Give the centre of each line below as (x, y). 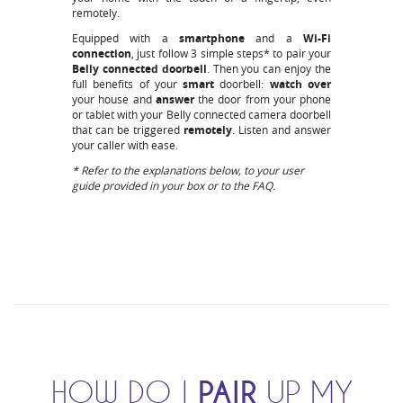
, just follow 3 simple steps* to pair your (231, 54)
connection (102, 54)
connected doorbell (154, 69)
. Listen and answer (282, 130)
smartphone (212, 39)
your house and (114, 99)
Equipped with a (125, 38)
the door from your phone (262, 99)
